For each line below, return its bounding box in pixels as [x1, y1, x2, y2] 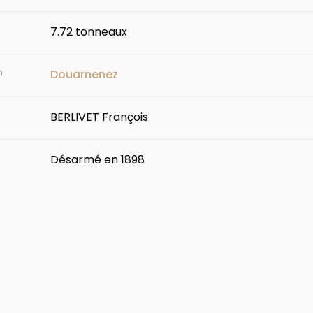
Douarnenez [50, 66, 118, 82]
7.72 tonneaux [50, 23, 127, 40]
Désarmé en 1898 [50, 151, 145, 168]
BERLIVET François [50, 108, 148, 125]
